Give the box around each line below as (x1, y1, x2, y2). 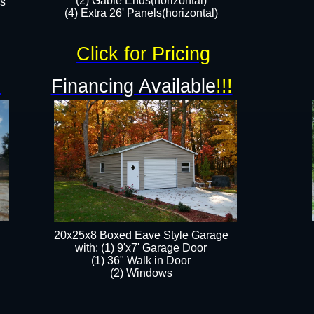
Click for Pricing (76, 43, 210, 64)
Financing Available (50, 76, 216, 97)
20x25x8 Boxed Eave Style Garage (53, 229, 228, 241)
